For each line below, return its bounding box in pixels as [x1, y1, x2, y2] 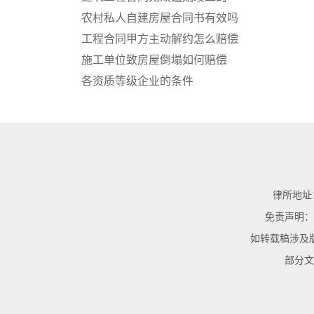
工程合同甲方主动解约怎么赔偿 [81, 30, 238, 46]
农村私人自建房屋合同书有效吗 [81, 9, 238, 25]
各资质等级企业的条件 [81, 72, 193, 88]
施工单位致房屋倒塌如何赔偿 [81, 51, 227, 67]
